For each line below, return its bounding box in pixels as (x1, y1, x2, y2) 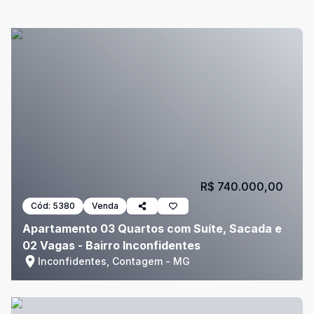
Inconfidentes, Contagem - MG (38, 255, 190, 267)
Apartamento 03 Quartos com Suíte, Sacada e (22, 221, 282, 235)
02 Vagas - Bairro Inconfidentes (22, 238, 200, 252)
